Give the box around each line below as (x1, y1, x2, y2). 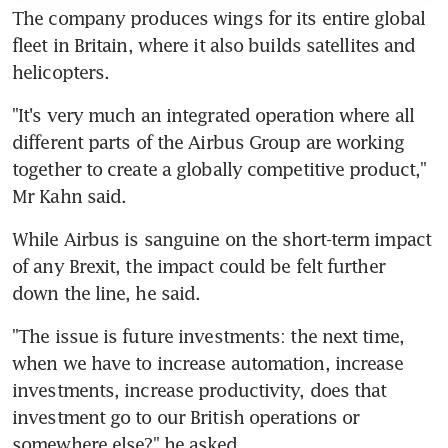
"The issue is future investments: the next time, (12, 324, 404, 347)
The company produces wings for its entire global (12, 6, 425, 29)
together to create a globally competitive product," (12, 157, 427, 180)
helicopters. (12, 60, 110, 83)
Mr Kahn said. (12, 184, 127, 207)
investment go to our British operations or (12, 405, 360, 428)
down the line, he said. (12, 281, 201, 304)
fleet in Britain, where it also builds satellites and (12, 33, 416, 56)
